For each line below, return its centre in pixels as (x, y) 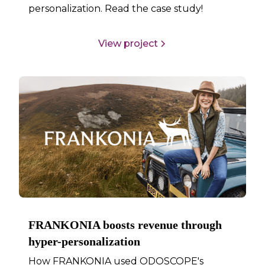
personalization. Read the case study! (116, 8)
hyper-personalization (85, 242)
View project (128, 43)
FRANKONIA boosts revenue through (125, 225)
